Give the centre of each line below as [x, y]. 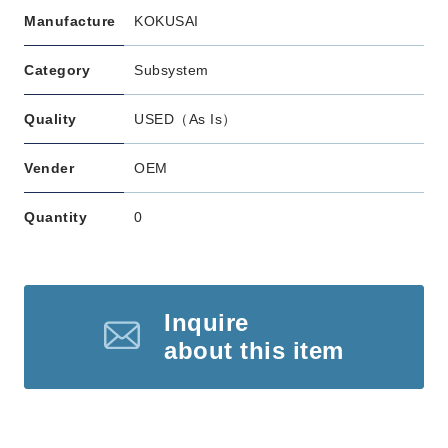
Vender [49, 168]
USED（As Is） [185, 119]
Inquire [206, 322]
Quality [50, 119]
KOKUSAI [166, 21]
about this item [254, 350]
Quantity [55, 217]
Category [57, 70]
